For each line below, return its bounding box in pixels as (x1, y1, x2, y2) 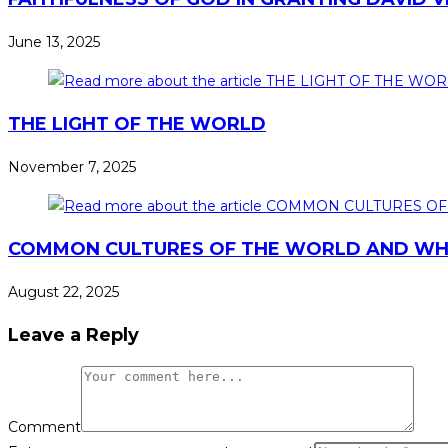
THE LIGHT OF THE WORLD (8, 113, 266, 136)
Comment (8, 418, 81, 437)
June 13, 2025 (8, 33, 100, 52)
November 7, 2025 (8, 158, 136, 177)
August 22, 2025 (8, 283, 119, 302)
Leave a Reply (8, 324, 139, 347)
